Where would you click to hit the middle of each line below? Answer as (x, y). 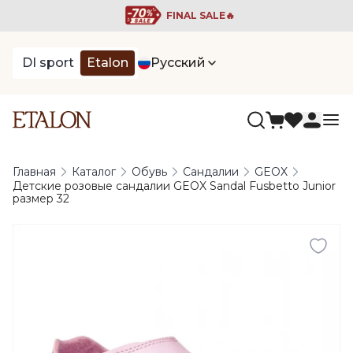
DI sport (48, 63)
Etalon (108, 63)
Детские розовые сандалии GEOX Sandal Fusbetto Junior (174, 186)
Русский (178, 63)
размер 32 (41, 199)
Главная (34, 172)
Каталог (94, 172)
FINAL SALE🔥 (200, 15)
